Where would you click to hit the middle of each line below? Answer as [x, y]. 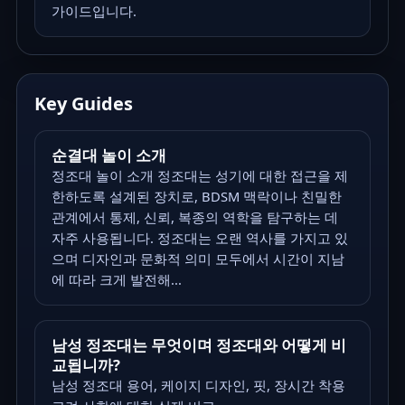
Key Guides [84, 103]
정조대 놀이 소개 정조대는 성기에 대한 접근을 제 [199, 175]
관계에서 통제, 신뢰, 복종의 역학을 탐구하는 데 [194, 217]
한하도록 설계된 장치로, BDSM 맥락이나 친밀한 [196, 196]
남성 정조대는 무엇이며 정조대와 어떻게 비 [198, 344]
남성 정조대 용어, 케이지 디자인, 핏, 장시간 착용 [198, 385]
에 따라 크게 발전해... [116, 279]
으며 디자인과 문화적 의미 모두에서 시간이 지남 [198, 258]
